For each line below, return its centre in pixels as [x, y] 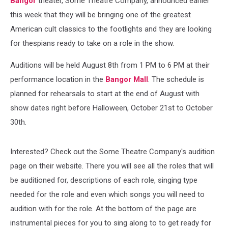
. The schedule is [176, 79]
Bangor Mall [127, 79]
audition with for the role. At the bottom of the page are [103, 209]
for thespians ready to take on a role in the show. [92, 43]
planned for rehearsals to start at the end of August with [105, 94]
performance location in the [58, 79]
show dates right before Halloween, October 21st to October [111, 108]
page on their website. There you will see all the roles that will [112, 166]
